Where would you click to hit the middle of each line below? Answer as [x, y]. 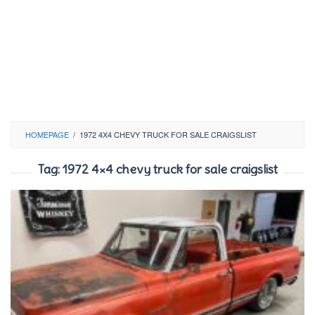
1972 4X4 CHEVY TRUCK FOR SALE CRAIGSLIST [168, 134]
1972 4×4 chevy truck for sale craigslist [170, 169]
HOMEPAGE [47, 134]
